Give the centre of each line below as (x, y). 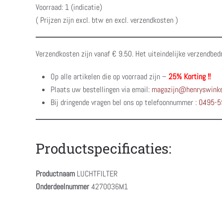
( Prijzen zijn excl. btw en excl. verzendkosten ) (107, 20)
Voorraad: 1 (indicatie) (69, 7)
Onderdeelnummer (62, 187)
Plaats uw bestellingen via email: (101, 89)
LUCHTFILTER (96, 174)
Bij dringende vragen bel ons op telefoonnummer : (125, 102)
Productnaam (55, 174)
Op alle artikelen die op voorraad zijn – (110, 77)
